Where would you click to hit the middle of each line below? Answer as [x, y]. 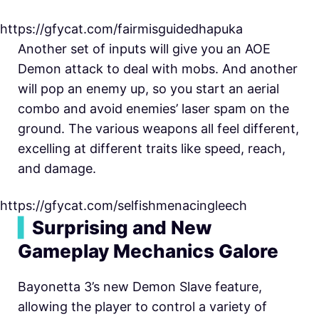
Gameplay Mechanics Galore [148, 251]
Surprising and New [122, 228]
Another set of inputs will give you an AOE [144, 49]
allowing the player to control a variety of [142, 307]
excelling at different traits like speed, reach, [152, 149]
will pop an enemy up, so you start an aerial [148, 89]
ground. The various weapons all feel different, [158, 129]
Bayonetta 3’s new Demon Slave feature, [140, 287]
